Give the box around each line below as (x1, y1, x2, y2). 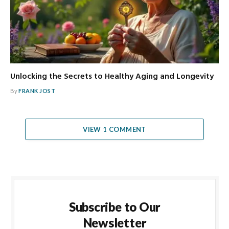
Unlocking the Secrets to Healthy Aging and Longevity (10, 70, 214, 83)
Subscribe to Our (68, 199, 161, 214)
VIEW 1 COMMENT (83, 125, 146, 133)
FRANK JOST (18, 87, 56, 94)
